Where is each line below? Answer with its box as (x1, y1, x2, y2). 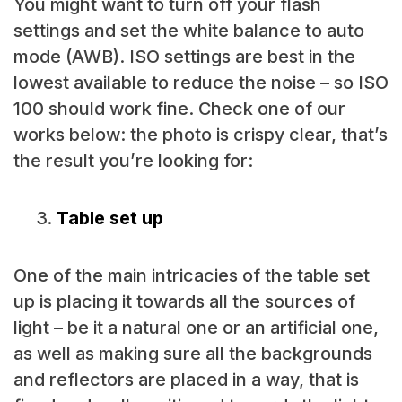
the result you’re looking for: (13, 150, 253, 172)
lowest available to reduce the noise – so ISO (13, 72, 389, 94)
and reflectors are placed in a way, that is (13, 369, 359, 391)
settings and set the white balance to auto (13, 20, 364, 42)
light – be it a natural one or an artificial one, (13, 317, 379, 339)
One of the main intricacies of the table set (13, 265, 370, 287)
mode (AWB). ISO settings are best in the (13, 46, 355, 68)
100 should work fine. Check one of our (13, 98, 345, 120)
